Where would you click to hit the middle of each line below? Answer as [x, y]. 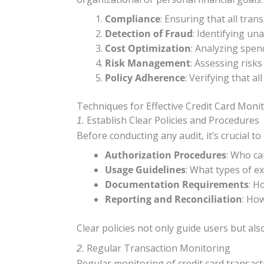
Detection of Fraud [149, 33]
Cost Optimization [148, 48]
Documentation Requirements [177, 184]
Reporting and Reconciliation [174, 199]
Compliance [133, 19]
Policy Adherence [145, 77]
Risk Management [148, 63]
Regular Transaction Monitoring [159, 248]
